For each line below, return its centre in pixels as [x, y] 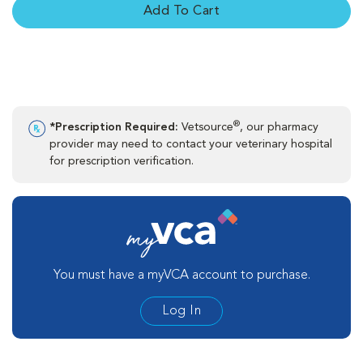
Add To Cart [181, 11]
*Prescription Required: [114, 127]
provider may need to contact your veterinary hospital [191, 144]
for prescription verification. [122, 161]
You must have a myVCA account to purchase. [181, 275]
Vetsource [206, 127]
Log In [181, 311]
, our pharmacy [279, 127]
